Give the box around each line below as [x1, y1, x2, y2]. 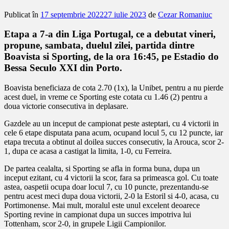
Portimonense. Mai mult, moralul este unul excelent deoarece [4, 201, 200, 210]
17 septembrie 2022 [40, 10, 104, 19]
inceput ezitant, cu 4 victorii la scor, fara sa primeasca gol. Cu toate [4, 173, 218, 182]
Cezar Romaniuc [158, 10, 212, 19]
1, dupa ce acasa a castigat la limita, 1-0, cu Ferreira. [4, 147, 172, 156]
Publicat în [4, 10, 40, 19]
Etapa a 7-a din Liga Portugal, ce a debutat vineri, [4, 29, 216, 40]
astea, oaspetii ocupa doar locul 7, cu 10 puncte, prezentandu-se [4, 182, 209, 192]
